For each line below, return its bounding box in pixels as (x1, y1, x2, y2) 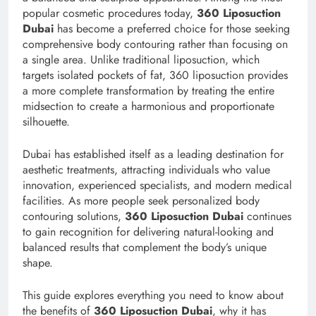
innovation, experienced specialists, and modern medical (23, 176, 292, 193)
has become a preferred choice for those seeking (54, 20, 290, 37)
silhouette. (23, 113, 70, 130)
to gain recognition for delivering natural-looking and (23, 223, 274, 240)
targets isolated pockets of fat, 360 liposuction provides (23, 66, 288, 83)
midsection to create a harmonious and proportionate (23, 97, 274, 114)
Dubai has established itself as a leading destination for (23, 145, 284, 162)
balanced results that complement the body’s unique (23, 238, 267, 255)
